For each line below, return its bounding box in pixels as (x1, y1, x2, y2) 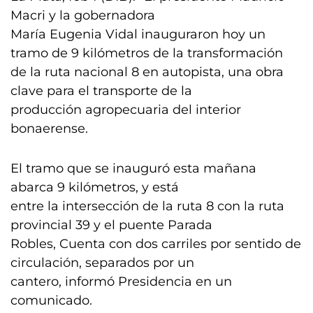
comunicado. (10, 293, 92, 308)
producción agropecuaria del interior (10, 102, 241, 117)
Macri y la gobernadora (10, 8, 155, 23)
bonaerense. (10, 121, 88, 136)
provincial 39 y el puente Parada (10, 217, 212, 233)
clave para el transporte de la (10, 83, 192, 99)
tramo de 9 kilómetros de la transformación (10, 45, 283, 61)
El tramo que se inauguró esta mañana (10, 161, 256, 176)
